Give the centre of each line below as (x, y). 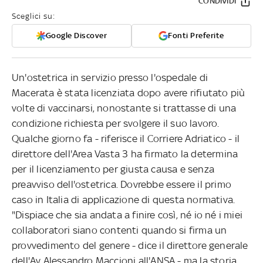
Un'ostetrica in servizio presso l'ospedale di (110, 77)
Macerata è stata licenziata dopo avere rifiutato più (129, 92)
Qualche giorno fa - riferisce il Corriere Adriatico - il (126, 138)
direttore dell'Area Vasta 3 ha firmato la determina (125, 154)
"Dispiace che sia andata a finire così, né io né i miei (127, 215)
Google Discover (76, 35)
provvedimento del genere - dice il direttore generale (130, 245)
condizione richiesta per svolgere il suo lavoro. (116, 123)
